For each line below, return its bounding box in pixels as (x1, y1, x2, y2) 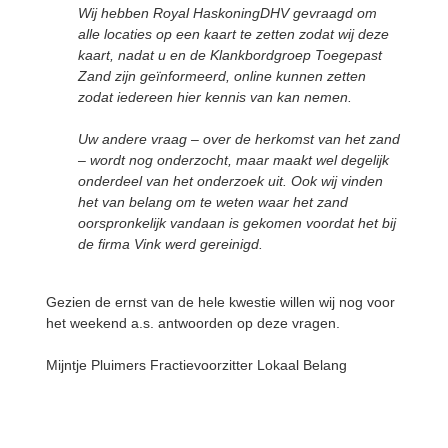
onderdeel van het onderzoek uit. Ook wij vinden (78, 172, 383, 189)
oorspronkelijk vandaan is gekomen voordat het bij (78, 214, 396, 231)
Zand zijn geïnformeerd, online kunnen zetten (78, 67, 366, 84)
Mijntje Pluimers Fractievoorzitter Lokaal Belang (46, 356, 351, 373)
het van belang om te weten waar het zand (78, 193, 348, 210)
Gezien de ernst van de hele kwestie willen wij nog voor (46, 293, 395, 310)
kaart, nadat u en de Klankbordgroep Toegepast (78, 46, 382, 63)
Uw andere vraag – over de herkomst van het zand (78, 130, 400, 147)
